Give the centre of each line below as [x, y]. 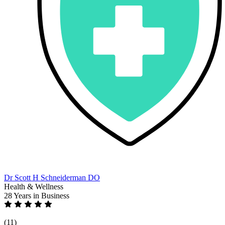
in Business [51, 195]
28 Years [19, 195]
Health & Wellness [34, 186]
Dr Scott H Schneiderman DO [52, 177]
